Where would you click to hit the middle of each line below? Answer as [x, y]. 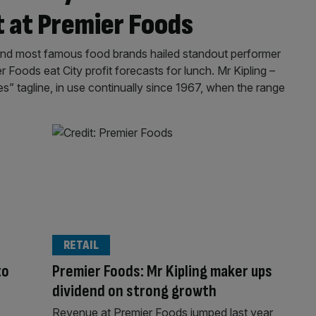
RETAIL [81, 245]
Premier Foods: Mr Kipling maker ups [162, 271]
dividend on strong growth [134, 291]
